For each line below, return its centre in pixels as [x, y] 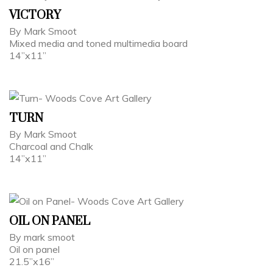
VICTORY [35, 15]
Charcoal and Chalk [52, 146]
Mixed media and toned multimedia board [100, 43]
